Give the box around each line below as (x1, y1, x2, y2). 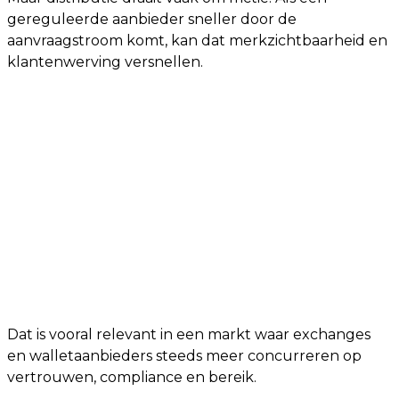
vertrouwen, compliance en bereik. (7, 369, 256, 386)
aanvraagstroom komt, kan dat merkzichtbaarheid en (7, 32, 387, 49)
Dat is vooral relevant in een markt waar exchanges (7, 326, 370, 343)
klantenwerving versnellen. (7, 53, 203, 70)
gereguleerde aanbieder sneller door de (7, 11, 297, 28)
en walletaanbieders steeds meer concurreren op (7, 347, 362, 364)
